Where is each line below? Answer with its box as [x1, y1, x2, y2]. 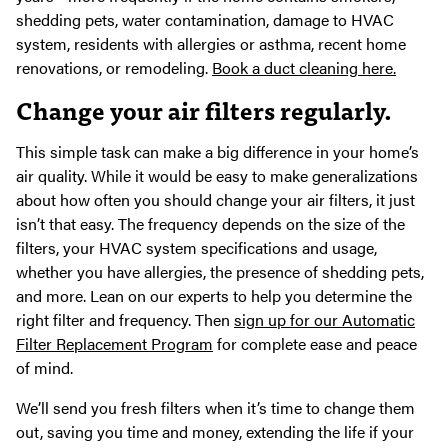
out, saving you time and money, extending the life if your [16, 419, 414, 443]
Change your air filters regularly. [16, 89, 392, 129]
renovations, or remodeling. [16, 55, 212, 79]
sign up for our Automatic [234, 307, 415, 331]
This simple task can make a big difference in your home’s [16, 139, 419, 163]
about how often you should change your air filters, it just [16, 187, 415, 211]
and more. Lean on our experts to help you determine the [16, 283, 412, 307]
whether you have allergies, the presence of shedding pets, [16, 259, 424, 283]
